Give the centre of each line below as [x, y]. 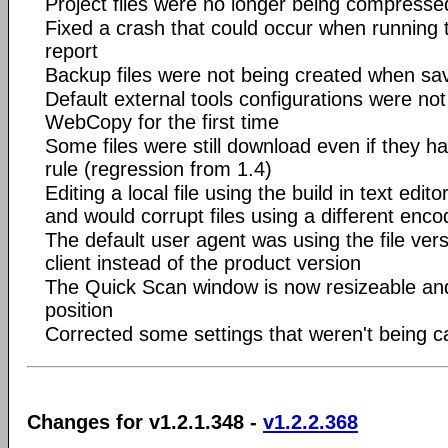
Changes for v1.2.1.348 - [145, 421]
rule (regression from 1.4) [158, 169]
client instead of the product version [203, 263]
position [79, 310]
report [71, 51]
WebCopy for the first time [162, 122]
